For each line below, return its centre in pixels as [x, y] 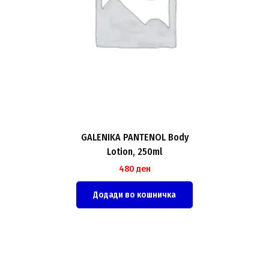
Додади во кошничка [134, 195]
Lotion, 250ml [134, 152]
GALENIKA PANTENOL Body [134, 138]
